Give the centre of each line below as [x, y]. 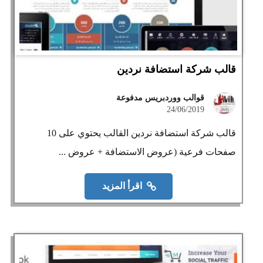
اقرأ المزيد [122, 186]
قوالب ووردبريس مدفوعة [161, 98]
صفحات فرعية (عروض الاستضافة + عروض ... [148, 152]
